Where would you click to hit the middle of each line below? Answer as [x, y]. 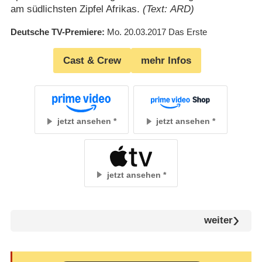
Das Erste [187, 32]
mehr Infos [166, 61]
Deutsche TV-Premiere [56, 32]
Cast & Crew [92, 61]
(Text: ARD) [168, 9]
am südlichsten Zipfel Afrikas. [76, 9]
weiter [218, 220]
